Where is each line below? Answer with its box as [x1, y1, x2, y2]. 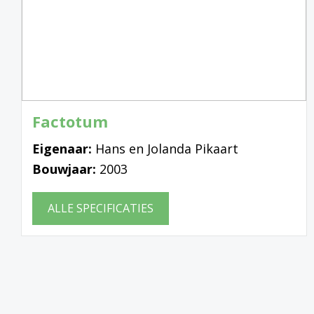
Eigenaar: [32, 139, 95, 157]
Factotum [32, 110, 108, 132]
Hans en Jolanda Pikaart [95, 139, 238, 157]
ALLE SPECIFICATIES [48, 200, 153, 216]
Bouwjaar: [32, 160, 100, 177]
